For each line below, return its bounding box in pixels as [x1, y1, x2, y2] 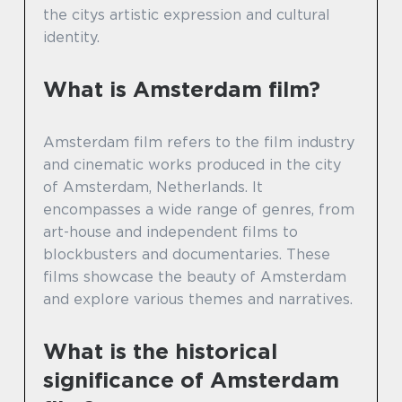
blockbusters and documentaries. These [43, 246, 330, 263]
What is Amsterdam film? [43, 76, 320, 102]
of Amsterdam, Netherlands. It [43, 179, 263, 196]
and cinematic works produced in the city [43, 156, 341, 173]
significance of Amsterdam [43, 367, 339, 393]
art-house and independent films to [43, 223, 298, 240]
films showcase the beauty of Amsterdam [43, 268, 346, 285]
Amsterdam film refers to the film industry [43, 134, 354, 151]
